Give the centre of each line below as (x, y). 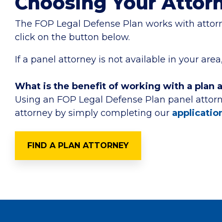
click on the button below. (72, 37)
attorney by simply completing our (93, 113)
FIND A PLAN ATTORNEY (78, 145)
